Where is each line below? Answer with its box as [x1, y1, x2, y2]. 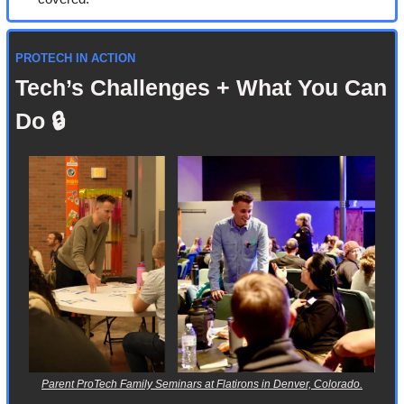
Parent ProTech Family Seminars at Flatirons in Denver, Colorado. [41, 377, 363, 390]
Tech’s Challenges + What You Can [15, 75, 387, 101]
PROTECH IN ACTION [15, 51, 135, 66]
